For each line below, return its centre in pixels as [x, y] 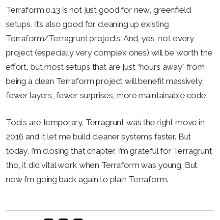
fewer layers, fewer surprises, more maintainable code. [107, 95]
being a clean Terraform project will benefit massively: [105, 81]
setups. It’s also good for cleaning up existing [87, 24]
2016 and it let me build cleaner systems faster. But [99, 136]
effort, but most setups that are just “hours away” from [105, 67]
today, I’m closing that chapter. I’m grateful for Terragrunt [109, 151]
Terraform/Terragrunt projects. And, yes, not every [100, 38]
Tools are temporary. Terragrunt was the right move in [105, 122]
